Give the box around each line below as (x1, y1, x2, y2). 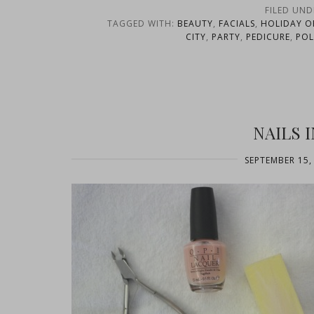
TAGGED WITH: (107, 17, 177, 29)
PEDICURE (246, 30, 290, 43)
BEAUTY (177, 17, 213, 29)
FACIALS (218, 17, 255, 29)
